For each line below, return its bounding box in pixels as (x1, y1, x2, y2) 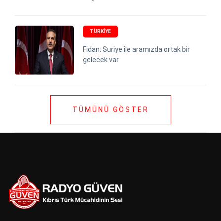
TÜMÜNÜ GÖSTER (72, 106, 149, 114)
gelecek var (83, 56, 119, 64)
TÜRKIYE (90, 29, 111, 35)
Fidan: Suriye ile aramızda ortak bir (83, 45, 190, 54)
